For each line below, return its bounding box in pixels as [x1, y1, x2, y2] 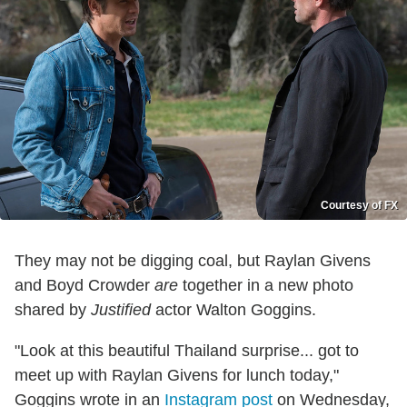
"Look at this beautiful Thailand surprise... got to [15, 342, 359, 361]
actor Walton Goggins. [151, 301, 316, 320]
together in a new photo [178, 276, 353, 295]
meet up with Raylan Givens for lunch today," [15, 366, 339, 385]
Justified [91, 301, 151, 320]
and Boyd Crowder [15, 276, 154, 295]
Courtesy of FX [321, 199, 398, 213]
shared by [15, 301, 91, 320]
